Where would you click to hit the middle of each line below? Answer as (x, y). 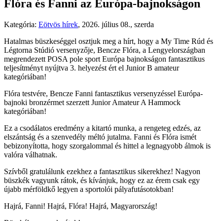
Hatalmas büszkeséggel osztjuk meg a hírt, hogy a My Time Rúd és (109, 41)
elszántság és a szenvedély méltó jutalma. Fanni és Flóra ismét (100, 137)
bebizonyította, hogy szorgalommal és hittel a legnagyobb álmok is (107, 146)
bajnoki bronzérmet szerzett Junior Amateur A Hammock (92, 102)
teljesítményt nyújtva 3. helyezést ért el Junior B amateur (92, 68)
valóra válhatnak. (31, 154)
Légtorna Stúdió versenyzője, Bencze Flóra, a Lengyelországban (105, 50)
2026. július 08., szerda (118, 24)
